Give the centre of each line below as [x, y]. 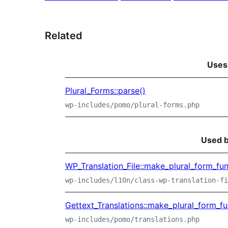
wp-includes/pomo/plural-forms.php [132, 105]
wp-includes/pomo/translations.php [132, 219]
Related [64, 35]
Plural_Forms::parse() [105, 90]
